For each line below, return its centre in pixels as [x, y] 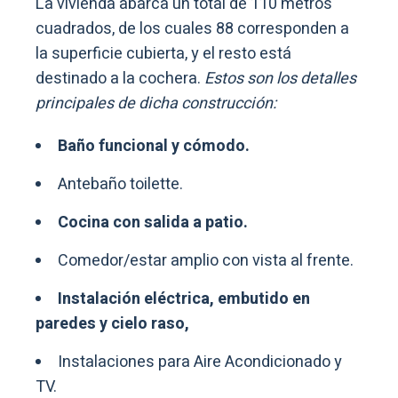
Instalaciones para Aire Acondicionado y [200, 362]
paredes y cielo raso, [112, 323]
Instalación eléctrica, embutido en [184, 298]
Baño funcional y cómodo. [154, 146]
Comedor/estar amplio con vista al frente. [206, 260]
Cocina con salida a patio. [153, 222]
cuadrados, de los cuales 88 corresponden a [192, 28]
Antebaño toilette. [120, 184]
